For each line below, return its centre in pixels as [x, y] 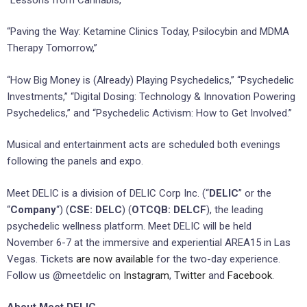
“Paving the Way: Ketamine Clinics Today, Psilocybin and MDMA [148, 32]
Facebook [250, 275]
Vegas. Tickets [41, 259]
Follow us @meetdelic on [65, 275]
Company [33, 209]
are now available [115, 259]
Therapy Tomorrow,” [52, 48]
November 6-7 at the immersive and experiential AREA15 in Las [149, 242]
